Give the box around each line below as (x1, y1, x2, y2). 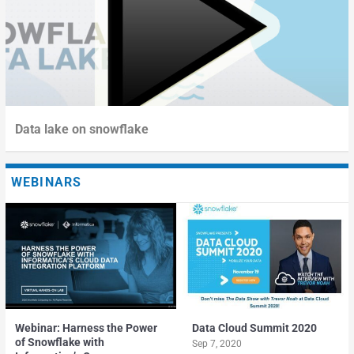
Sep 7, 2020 (191, 338, 242, 350)
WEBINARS (10, 174, 82, 190)
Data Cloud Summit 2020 (191, 322, 317, 335)
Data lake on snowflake (14, 122, 149, 137)
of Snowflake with (14, 336, 104, 349)
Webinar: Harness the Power (14, 322, 157, 335)
